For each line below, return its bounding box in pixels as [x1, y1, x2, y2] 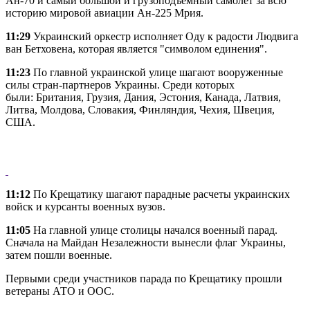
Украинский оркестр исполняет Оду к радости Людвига [30, 30, 298, 43]
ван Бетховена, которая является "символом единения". [6, 43, 267, 55]
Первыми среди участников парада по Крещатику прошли [6, 273, 282, 285]
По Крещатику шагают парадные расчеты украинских [30, 188, 290, 201]
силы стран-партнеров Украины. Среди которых [6, 79, 235, 91]
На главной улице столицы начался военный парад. [30, 224, 277, 237]
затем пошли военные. [6, 249, 112, 262]
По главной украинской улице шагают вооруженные [30, 66, 283, 79]
